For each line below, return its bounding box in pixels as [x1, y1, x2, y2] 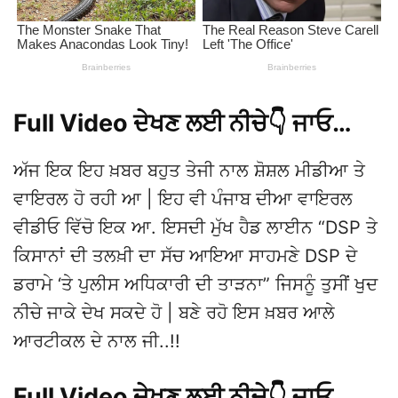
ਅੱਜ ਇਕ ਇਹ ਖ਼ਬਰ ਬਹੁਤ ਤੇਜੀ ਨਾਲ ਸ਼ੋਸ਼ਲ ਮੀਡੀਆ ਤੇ [13, 160, 365, 181]
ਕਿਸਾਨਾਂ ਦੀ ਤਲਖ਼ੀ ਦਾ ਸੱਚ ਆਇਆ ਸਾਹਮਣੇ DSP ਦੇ [13, 245, 357, 267]
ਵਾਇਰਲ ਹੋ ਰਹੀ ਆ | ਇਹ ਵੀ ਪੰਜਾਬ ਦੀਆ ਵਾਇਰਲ [13, 188, 353, 210]
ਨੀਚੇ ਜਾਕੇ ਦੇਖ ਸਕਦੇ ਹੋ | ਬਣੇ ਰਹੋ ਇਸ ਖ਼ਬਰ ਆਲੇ [13, 302, 335, 323]
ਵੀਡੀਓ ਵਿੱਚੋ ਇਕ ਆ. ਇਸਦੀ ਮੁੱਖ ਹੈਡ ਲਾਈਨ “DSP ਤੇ [13, 217, 378, 238]
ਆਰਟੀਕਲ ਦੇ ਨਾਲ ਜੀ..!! [13, 330, 180, 352]
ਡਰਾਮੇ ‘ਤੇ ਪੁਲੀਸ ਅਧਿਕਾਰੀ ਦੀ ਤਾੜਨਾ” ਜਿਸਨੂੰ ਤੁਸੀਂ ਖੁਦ [13, 274, 378, 295]
